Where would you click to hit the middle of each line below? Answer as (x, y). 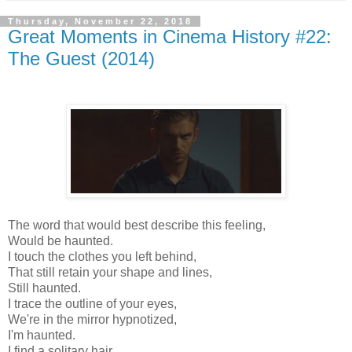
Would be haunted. (60, 241)
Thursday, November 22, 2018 (100, 22)
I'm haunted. (42, 335)
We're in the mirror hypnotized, (92, 319)
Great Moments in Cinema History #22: (170, 37)
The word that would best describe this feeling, (137, 225)
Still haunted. (44, 288)
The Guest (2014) (81, 59)
